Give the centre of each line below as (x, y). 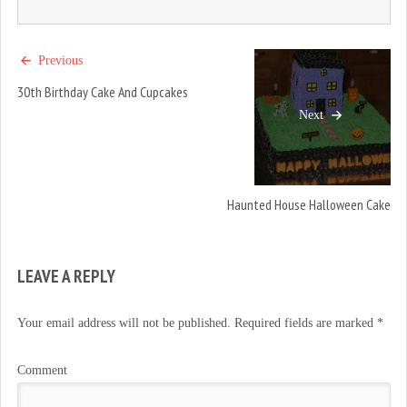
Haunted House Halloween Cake (308, 205)
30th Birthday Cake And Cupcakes (102, 92)
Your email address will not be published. (124, 323)
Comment (42, 371)
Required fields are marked (303, 323)
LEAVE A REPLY (66, 275)
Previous (58, 60)
